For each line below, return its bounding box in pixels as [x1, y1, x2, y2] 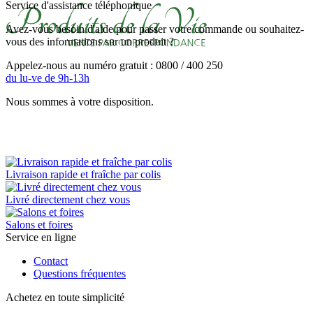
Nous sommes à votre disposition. [6, 95, 154, 108]
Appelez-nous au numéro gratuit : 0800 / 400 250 [6, 59, 223, 71]
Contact [34, 254, 68, 267]
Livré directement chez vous [6, 193, 130, 205]
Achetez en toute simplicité [6, 291, 124, 303]
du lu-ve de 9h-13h [6, 71, 89, 84]
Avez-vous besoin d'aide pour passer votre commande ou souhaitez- [6, 22, 304, 35]
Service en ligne [6, 231, 76, 243]
